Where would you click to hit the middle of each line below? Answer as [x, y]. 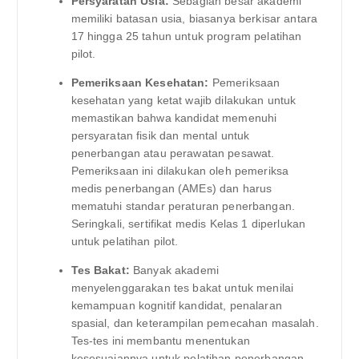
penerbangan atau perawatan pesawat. [173, 153]
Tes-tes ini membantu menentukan [160, 341]
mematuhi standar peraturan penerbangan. [183, 206]
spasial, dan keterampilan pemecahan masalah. [195, 323]
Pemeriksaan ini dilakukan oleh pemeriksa [180, 170]
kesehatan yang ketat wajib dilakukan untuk [184, 100]
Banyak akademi [174, 270]
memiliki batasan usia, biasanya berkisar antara [194, 18]
